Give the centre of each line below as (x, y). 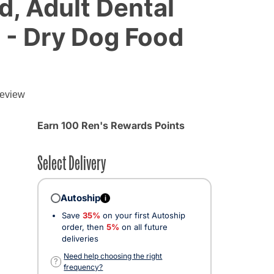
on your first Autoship (143, 215)
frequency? (83, 267)
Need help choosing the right (113, 256)
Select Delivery (72, 161)
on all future (143, 227)
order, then (84, 227)
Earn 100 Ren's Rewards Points (111, 125)
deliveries (80, 238)
